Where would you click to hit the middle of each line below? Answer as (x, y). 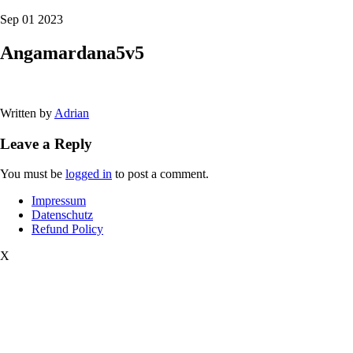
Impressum (59, 201)
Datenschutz (62, 215)
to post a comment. (160, 174)
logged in (89, 174)
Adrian (72, 113)
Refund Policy (67, 229)
